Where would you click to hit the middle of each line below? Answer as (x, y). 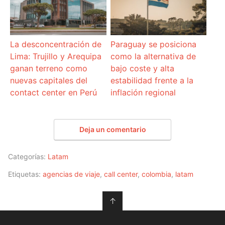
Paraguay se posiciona (153, 44)
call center (121, 174)
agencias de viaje (71, 174)
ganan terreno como (49, 69)
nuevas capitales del (49, 81)
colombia (156, 174)
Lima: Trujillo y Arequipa (56, 57)
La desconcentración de (56, 44)
